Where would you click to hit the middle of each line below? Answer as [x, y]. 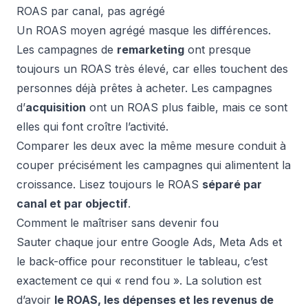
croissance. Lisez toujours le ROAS [109, 184]
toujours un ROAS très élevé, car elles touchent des [152, 69]
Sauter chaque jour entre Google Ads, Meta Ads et [149, 242]
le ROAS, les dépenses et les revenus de [164, 300]
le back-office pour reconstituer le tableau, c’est [142, 261]
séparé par [232, 184]
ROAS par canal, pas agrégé [91, 11]
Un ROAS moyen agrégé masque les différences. [144, 30]
